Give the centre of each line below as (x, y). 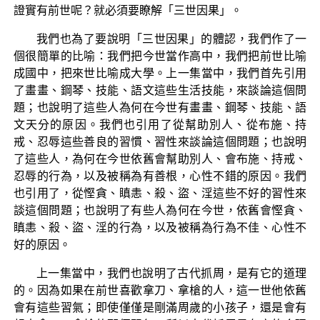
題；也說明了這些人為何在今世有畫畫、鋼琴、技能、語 (160, 107)
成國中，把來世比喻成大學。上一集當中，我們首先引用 (160, 73)
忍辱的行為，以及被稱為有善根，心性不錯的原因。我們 (160, 176)
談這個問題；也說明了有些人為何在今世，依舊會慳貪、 (160, 210)
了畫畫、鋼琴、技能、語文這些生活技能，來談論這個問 (160, 90)
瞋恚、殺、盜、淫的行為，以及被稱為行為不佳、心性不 (160, 227)
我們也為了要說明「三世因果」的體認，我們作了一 (171, 39)
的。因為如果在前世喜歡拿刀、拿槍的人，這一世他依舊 (160, 290)
